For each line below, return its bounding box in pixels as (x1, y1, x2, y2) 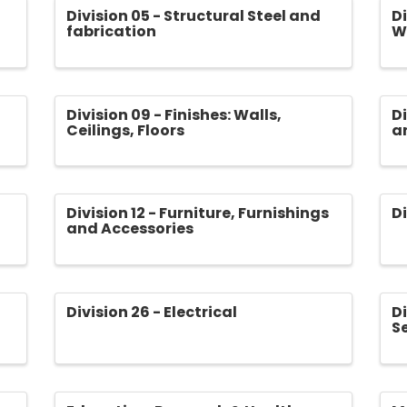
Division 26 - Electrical (65, 302, 237, 323)
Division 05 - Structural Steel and (65, 5, 321, 26)
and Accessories (65, 218, 194, 240)
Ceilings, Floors (65, 119, 184, 141)
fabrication (65, 20, 156, 42)
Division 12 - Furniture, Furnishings (65, 203, 329, 224)
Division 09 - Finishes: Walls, (65, 104, 282, 125)
